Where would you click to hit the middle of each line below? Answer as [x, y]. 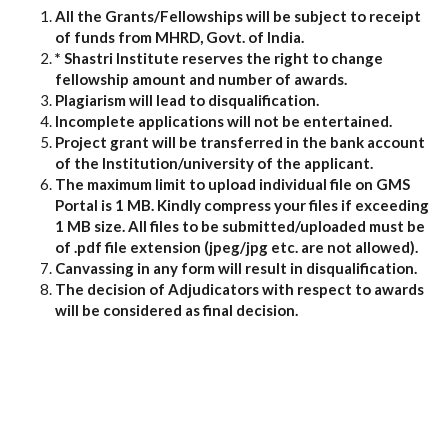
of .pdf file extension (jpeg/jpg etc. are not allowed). [236, 246]
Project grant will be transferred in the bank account [240, 141]
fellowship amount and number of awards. [201, 78]
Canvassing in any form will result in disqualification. [236, 267]
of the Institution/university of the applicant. [214, 162]
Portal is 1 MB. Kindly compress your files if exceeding [242, 204]
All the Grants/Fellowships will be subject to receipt [238, 15]
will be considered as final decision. [176, 309]
